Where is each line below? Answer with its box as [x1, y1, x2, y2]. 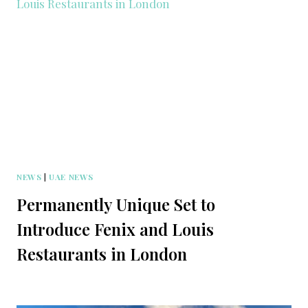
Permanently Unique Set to [16, 193, 215, 216]
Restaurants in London [16, 243, 187, 265]
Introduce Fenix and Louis [16, 218, 214, 241]
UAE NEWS [49, 171, 93, 183]
